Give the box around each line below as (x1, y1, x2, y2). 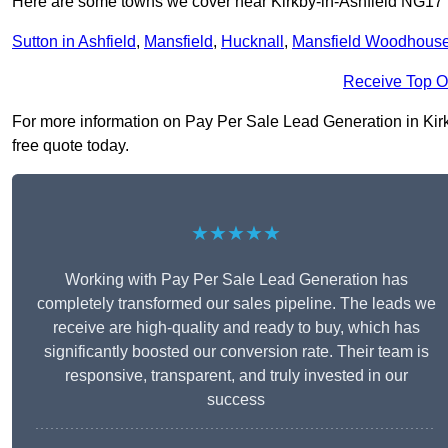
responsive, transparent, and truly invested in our (64, 367, 408, 385)
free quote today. (12, 137, 129, 155)
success (207, 391, 265, 409)
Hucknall (221, 33, 284, 51)
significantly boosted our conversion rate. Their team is (43, 343, 429, 361)
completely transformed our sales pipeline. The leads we (36, 295, 436, 313)
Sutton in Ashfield (12, 33, 136, 51)
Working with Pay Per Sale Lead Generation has (64, 271, 408, 289)
